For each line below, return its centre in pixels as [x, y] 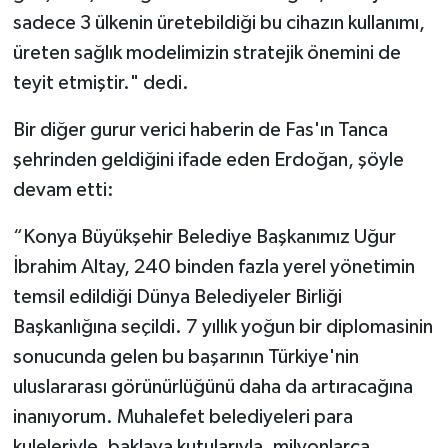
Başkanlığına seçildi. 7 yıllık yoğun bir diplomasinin [222, 326]
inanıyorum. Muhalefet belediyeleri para [182, 416]
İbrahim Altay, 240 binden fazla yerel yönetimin [213, 266]
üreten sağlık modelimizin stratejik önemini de [206, 52]
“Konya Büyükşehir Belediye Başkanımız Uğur [204, 236]
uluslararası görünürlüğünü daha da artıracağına [212, 386]
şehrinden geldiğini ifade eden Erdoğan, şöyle [208, 159]
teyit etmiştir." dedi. [100, 82]
